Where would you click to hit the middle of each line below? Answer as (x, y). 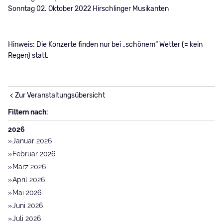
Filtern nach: (28, 112)
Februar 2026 (34, 154)
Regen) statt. (28, 56)
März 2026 (29, 167)
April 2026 (29, 179)
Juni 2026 (28, 205)
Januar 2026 (32, 141)
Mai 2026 (27, 192)
